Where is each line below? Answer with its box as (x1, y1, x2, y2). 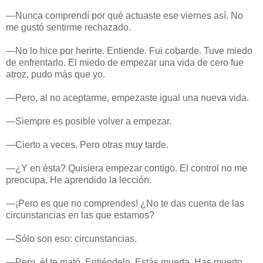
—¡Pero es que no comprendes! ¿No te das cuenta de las (6, 198, 244, 208)
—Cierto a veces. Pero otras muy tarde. (6, 139, 168, 150)
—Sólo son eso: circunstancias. (6, 233, 137, 244)
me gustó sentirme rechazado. (6, 22, 131, 32)
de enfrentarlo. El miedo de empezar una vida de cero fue (6, 57, 244, 68)
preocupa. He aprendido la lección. (6, 174, 151, 185)
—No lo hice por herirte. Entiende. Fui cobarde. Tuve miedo (6, 45, 252, 56)
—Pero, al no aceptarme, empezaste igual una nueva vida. (6, 92, 249, 103)
